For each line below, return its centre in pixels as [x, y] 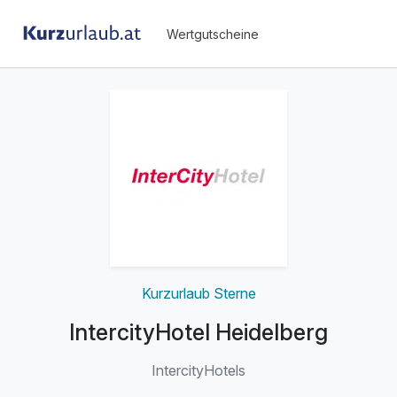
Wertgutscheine [213, 34]
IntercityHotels [198, 371]
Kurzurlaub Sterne [198, 293]
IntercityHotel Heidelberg [198, 333]
